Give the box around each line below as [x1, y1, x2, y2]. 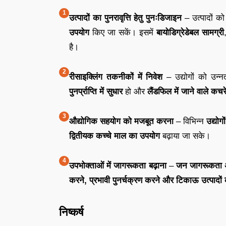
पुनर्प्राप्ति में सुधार [69, 86, 123, 96]
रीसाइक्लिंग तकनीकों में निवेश [69, 72, 163, 82]
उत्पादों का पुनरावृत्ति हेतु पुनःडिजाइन [69, 13, 182, 23]
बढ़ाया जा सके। [160, 131, 210, 141]
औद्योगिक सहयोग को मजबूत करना [69, 116, 174, 126]
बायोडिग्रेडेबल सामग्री [156, 27, 224, 37]
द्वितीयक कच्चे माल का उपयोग [69, 131, 160, 141]
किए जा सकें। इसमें [89, 27, 156, 37]
